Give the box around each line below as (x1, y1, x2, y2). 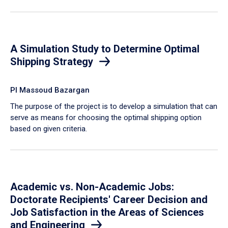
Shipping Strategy (10, 55, 93, 68)
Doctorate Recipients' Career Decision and (10, 193, 208, 206)
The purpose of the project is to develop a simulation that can (10, 101, 217, 111)
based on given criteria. (10, 124, 87, 133)
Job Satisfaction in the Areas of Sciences (10, 206, 204, 218)
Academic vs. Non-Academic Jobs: (10, 180, 174, 193)
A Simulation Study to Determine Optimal (10, 42, 199, 55)
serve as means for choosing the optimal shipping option (10, 112, 202, 122)
